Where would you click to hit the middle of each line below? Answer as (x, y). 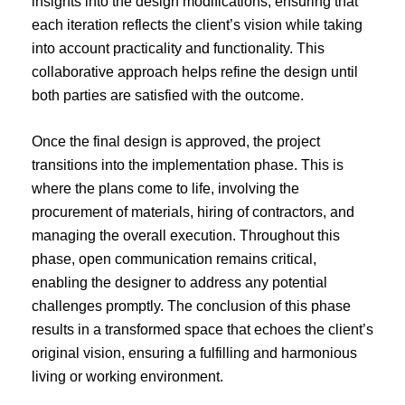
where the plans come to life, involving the (165, 189)
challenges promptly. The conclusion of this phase (191, 306)
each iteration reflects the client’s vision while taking (197, 24)
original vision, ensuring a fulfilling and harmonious (194, 353)
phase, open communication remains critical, (174, 259)
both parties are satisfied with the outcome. (168, 95)
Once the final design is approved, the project (176, 142)
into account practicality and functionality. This (178, 48)
